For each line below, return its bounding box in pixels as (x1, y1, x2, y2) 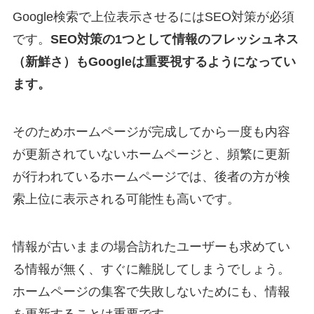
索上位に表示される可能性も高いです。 (12, 192, 240, 207)
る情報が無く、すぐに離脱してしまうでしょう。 (12, 262, 290, 277)
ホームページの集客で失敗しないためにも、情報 (12, 285, 290, 299)
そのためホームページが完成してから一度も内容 (12, 125, 290, 139)
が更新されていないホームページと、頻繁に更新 (12, 147, 290, 162)
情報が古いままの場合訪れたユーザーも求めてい (12, 240, 290, 254)
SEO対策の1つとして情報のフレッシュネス (50, 32, 299, 47)
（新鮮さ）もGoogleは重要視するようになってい (12, 55, 296, 69)
